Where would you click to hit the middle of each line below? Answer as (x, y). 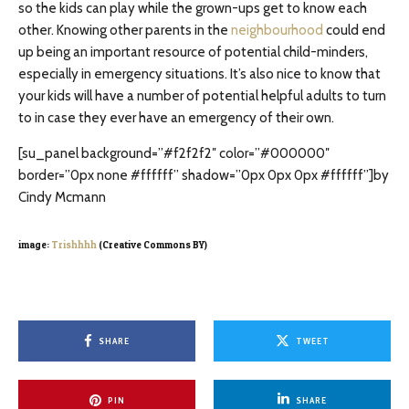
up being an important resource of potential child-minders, (193, 52)
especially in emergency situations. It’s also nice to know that (199, 74)
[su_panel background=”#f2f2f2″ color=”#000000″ (174, 153)
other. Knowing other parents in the (125, 30)
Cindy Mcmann (62, 197)
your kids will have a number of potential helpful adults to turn (202, 96)
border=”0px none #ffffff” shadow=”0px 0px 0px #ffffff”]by (204, 175)
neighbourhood (277, 30)
